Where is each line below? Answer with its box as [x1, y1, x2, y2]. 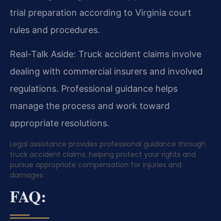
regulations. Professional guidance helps [10, 83, 178, 94]
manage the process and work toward [10, 101, 170, 111]
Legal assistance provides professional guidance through [10, 139, 206, 149]
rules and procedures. [10, 24, 100, 35]
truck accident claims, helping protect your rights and [10, 149, 196, 159]
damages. [10, 170, 44, 180]
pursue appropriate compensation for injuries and [10, 159, 182, 170]
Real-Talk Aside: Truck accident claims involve [10, 49, 201, 60]
